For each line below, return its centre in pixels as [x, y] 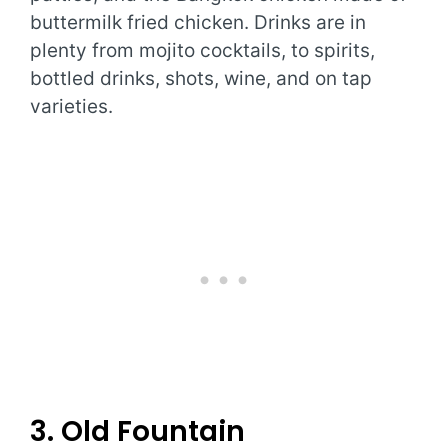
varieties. [71, 107]
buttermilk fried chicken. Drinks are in [198, 23]
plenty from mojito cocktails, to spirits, [202, 51]
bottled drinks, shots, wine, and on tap [201, 79]
